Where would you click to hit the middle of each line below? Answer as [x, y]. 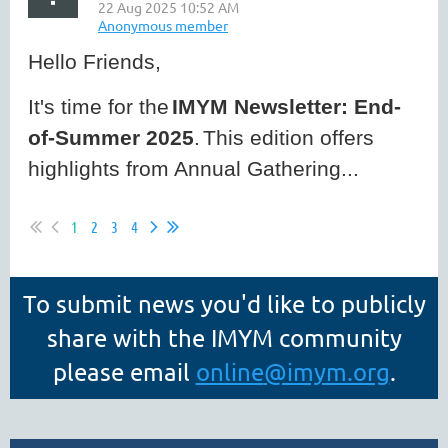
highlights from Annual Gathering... [193, 168]
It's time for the [98, 106]
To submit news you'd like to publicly [224, 303]
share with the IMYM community [224, 337]
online [229, 371]
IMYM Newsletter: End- [286, 106]
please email [124, 371]
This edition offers [288, 137]
